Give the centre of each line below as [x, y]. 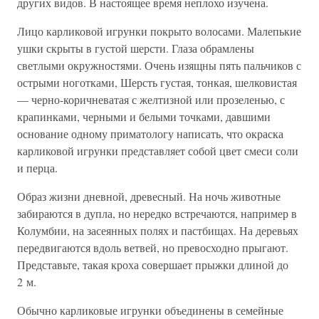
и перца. [37, 168]
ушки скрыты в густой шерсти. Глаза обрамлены [136, 48]
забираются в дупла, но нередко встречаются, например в [157, 213]
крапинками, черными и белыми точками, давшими [144, 116]
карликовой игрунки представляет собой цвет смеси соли [158, 151]
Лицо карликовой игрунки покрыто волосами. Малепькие [159, 31]
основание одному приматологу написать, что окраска [150, 134]
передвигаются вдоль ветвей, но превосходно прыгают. [153, 247]
